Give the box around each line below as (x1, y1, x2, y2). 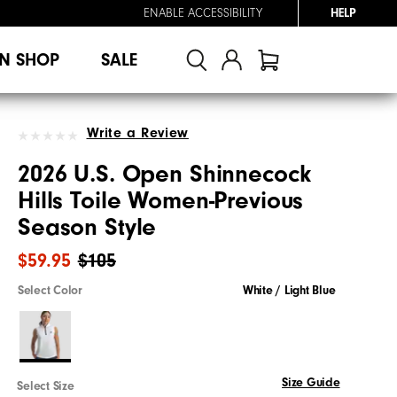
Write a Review (86, 124, 189, 141)
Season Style (18, 213, 157, 241)
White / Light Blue (242, 283, 336, 298)
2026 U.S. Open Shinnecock (18, 160, 311, 188)
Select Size (17, 378, 74, 393)
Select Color (18, 283, 82, 298)
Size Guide (282, 375, 340, 390)
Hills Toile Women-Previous (18, 186, 304, 214)
